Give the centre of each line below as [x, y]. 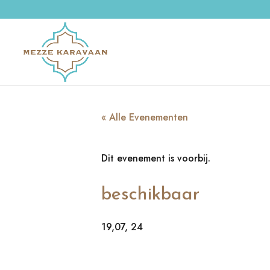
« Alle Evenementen [145, 117]
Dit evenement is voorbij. [156, 158]
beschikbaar [150, 195]
